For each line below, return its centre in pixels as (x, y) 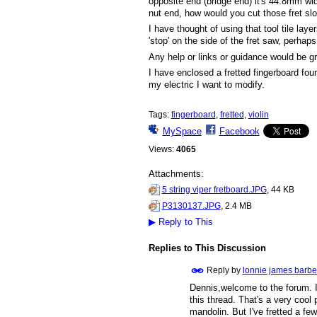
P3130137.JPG (191, 206)
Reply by (223, 271)
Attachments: (176, 174)
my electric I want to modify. (206, 84)
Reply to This (184, 222)
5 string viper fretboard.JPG (214, 190)
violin (258, 115)
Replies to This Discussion (207, 248)
